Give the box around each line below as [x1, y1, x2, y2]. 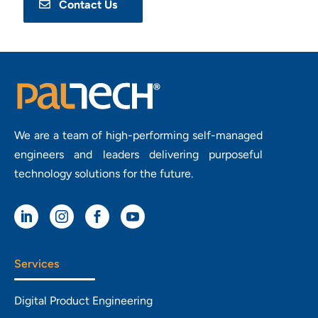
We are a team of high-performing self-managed [14, 128, 263, 143]
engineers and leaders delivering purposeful [14, 148, 263, 162]
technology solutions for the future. [14, 167, 193, 181]
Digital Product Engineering [14, 294, 153, 308]
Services [14, 257, 59, 271]
